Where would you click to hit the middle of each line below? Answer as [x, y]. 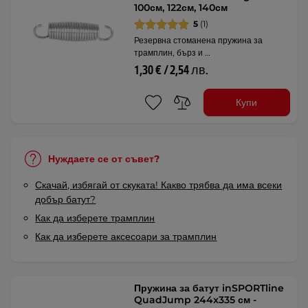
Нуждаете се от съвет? [104, 158]
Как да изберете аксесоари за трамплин [126, 237]
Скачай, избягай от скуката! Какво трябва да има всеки [159, 185]
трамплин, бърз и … [173, 53]
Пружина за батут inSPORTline [209, 288]
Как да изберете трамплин [95, 218]
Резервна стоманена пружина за [199, 41]
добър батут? [66, 200]
